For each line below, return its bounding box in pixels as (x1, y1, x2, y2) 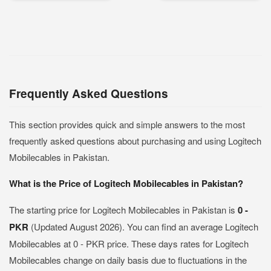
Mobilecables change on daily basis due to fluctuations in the (9, 253, 247, 266)
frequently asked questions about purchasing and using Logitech (9, 134, 261, 147)
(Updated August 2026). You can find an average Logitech (31, 220, 258, 233)
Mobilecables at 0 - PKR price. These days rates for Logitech (9, 237, 249, 250)
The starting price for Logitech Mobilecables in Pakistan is (9, 203, 238, 216)
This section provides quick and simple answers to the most (9, 118, 245, 131)
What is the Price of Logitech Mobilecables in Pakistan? (9, 177, 243, 190)
